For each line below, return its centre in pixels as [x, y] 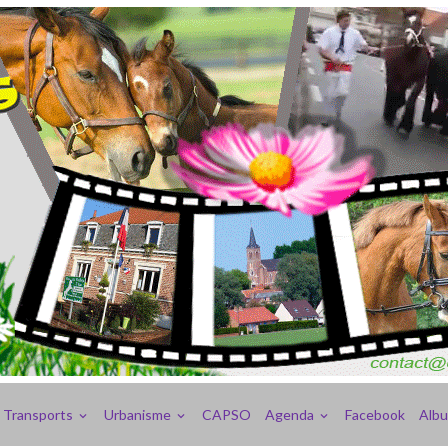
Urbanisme [139, 414]
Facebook [375, 414]
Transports [39, 414]
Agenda [291, 414]
